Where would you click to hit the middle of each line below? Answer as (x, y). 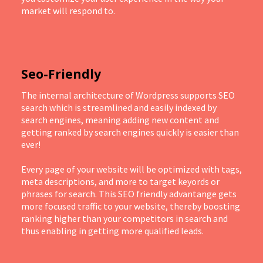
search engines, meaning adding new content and (120, 120)
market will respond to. (68, 11)
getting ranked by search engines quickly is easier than (130, 132)
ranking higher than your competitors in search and (124, 218)
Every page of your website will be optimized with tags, (131, 169)
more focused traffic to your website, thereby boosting (131, 206)
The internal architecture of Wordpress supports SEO (128, 95)
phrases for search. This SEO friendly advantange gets (129, 194)
